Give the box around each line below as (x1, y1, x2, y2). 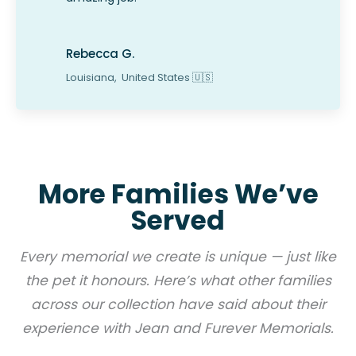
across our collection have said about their (30, 294, 326, 314)
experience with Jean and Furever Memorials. (22, 318, 334, 338)
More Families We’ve (37, 175, 319, 213)
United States (122, 69, 190, 85)
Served (131, 201, 225, 239)
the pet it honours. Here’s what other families (25, 270, 331, 290)
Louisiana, (66, 69, 119, 85)
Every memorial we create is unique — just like (20, 246, 336, 266)
